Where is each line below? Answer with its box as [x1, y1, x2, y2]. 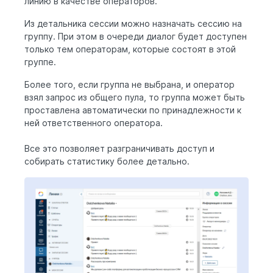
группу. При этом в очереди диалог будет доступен [24, 30, 247, 41]
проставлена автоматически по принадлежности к [24, 104, 241, 115]
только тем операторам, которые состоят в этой [24, 43, 236, 54]
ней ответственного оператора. [24, 117, 165, 128]
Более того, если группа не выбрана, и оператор [24, 79, 235, 90]
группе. [24, 56, 56, 67]
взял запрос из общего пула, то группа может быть [24, 91, 245, 102]
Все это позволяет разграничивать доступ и [24, 143, 214, 154]
